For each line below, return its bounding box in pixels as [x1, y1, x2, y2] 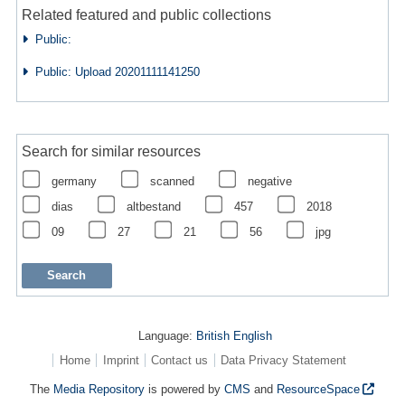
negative [247, 174, 292, 188]
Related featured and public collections [21, 6, 271, 24]
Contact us [151, 353, 209, 367]
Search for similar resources [21, 142, 201, 159]
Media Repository [53, 381, 146, 396]
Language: [137, 328, 196, 343]
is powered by [145, 381, 225, 396]
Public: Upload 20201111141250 [27, 65, 200, 80]
